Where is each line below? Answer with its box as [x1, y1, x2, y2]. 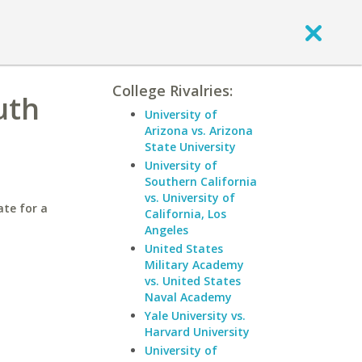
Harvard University [145, 324, 250, 339]
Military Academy [145, 257, 244, 272]
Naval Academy [145, 289, 232, 305]
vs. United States [145, 273, 241, 288]
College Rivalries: [112, 81, 233, 100]
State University [145, 139, 236, 154]
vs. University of [145, 190, 235, 205]
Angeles [145, 222, 188, 238]
